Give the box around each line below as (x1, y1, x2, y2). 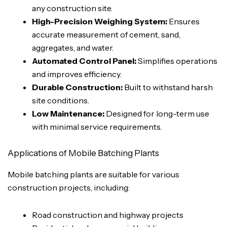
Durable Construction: (32, 82, 123, 92)
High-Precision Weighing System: (32, 16, 167, 26)
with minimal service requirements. (32, 121, 162, 132)
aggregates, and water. (32, 42, 113, 53)
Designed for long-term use (104, 108, 209, 119)
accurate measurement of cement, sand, (32, 29, 180, 40)
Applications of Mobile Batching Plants (8, 148, 159, 159)
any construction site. (32, 3, 112, 13)
